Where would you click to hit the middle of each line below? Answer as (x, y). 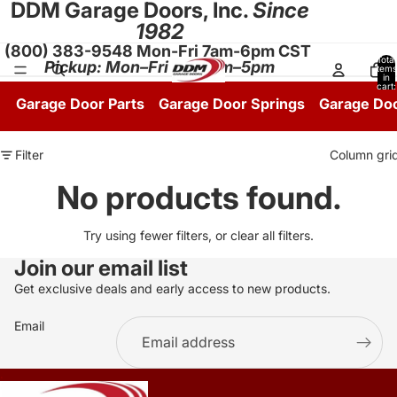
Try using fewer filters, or (157, 235)
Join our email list (101, 268)
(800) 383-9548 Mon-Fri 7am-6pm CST (158, 51)
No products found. (198, 198)
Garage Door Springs (232, 104)
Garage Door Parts (80, 104)
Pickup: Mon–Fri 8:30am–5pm (160, 67)
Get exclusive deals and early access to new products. (172, 288)
